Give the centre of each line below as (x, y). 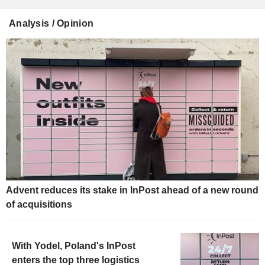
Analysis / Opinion (51, 23)
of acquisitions (39, 205)
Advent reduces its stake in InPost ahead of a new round (132, 190)
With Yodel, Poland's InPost (74, 246)
